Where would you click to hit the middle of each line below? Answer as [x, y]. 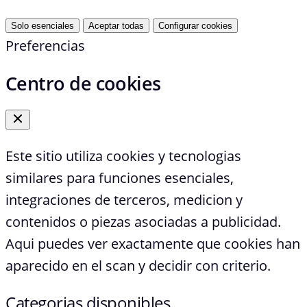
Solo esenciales [42, 26]
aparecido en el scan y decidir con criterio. [138, 265]
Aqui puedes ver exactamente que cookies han [153, 243]
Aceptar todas [116, 26]
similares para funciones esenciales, [120, 177]
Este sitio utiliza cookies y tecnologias [123, 156]
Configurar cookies [195, 26]
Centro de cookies [83, 83]
